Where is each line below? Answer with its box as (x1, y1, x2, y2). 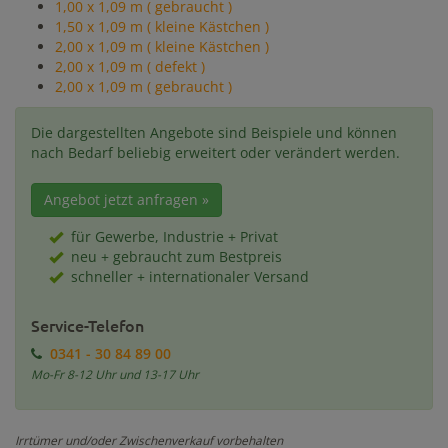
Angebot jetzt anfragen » (44, 190, 209, 209)
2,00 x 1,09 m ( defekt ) (55, 57, 205, 76)
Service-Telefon (31, 314, 144, 336)
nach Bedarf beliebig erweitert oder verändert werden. (31, 143, 400, 162)
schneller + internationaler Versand (71, 267, 309, 286)
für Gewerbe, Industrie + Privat (71, 227, 278, 246)
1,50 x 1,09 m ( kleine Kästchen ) (55, 17, 269, 36)
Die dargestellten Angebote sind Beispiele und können (31, 123, 397, 142)
